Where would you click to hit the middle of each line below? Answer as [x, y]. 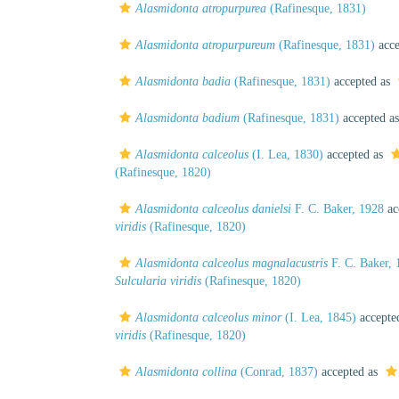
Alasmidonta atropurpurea [201, 8]
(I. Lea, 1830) [286, 155]
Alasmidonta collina [186, 372]
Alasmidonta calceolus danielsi [213, 209]
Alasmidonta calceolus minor [208, 318]
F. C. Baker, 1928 [338, 209]
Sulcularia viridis [158, 281]
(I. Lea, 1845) [319, 318]
